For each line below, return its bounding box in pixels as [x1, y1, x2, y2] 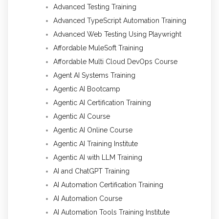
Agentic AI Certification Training [53, 99, 151, 107]
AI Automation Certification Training [53, 181, 163, 189]
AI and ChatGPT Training [53, 167, 130, 175]
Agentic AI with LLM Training [53, 153, 142, 162]
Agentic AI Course [53, 112, 110, 121]
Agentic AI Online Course [53, 126, 132, 134]
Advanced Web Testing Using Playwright [53, 30, 181, 39]
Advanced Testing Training [53, 3, 136, 11]
